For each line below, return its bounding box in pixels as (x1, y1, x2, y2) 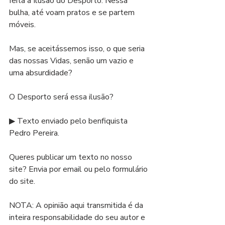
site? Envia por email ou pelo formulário (9, 164, 150, 175)
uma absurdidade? (9, 67, 74, 78)
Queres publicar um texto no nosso (9, 152, 134, 163)
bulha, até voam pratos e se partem (9, 7, 137, 18)
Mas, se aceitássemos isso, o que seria (9, 43, 147, 54)
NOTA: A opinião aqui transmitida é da (9, 200, 145, 211)
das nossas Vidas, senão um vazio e (9, 55, 136, 66)
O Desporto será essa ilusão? (9, 91, 116, 102)
